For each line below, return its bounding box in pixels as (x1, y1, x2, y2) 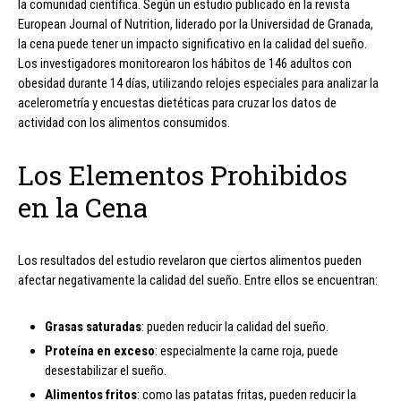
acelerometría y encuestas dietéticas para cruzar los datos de (18, 95, 337, 112)
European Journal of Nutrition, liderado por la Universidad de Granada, (18, 16, 373, 33)
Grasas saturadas (45, 319, 141, 336)
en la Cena (18, 190, 148, 226)
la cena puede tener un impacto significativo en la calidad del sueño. (18, 36, 367, 53)
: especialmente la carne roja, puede (155, 343, 338, 360)
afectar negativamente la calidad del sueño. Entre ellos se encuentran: (18, 272, 378, 289)
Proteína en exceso (45, 343, 155, 360)
